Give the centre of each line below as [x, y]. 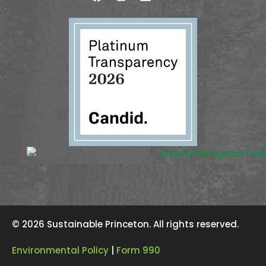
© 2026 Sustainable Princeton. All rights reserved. [125, 224]
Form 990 [138, 250]
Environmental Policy [60, 250]
